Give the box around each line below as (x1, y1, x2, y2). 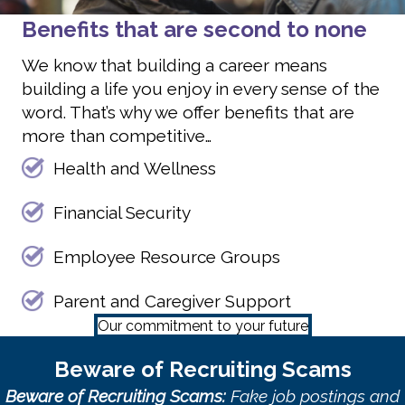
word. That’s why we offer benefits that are (22, 101, 354, 122)
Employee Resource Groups (53, 246, 280, 267)
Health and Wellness (53, 157, 216, 178)
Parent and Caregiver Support (53, 290, 291, 311)
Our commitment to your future (97, 316, 308, 334)
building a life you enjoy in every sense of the (22, 78, 380, 99)
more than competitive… (22, 125, 212, 146)
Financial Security (53, 202, 191, 222)
